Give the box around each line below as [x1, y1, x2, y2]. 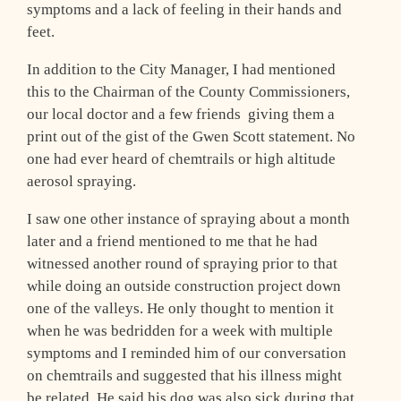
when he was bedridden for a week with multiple [27, 322, 333, 340]
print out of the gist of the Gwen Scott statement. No [27, 128, 355, 146]
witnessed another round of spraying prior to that [27, 255, 337, 273]
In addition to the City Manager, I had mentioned [27, 61, 336, 79]
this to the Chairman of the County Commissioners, [27, 83, 350, 101]
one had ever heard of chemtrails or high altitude [27, 150, 336, 168]
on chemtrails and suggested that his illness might [27, 367, 342, 385]
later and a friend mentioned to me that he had [27, 233, 318, 251]
